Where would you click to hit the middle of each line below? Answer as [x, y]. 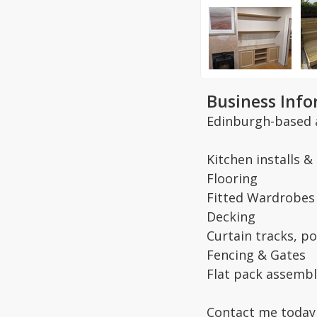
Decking [231, 217]
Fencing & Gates [256, 255]
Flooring [232, 178]
